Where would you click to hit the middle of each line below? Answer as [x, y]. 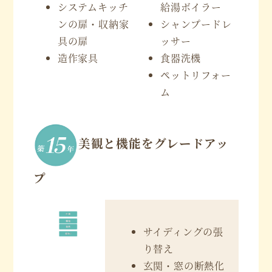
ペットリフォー [196, 75]
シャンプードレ [196, 24]
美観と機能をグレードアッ [153, 143]
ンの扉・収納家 [93, 24]
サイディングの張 [183, 231]
